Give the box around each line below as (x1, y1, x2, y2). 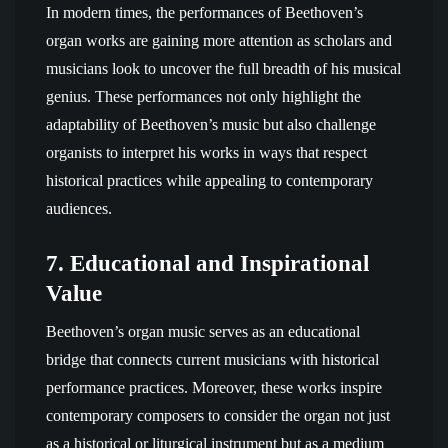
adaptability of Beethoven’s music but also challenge (46, 116, 376, 133)
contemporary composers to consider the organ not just (46, 407, 390, 424)
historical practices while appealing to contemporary (46, 172, 373, 189)
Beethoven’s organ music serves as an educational (46, 323, 360, 340)
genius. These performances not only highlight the (46, 88, 361, 105)
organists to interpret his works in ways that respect (46, 144, 367, 161)
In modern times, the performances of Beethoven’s (46, 4, 363, 21)
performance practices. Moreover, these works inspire (46, 379, 382, 396)
